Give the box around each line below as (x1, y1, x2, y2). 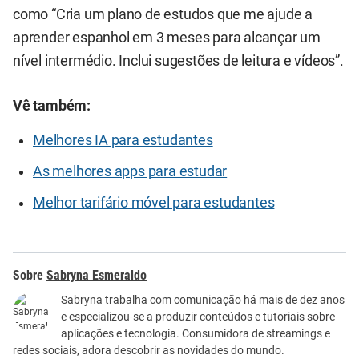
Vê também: (13, 97, 91, 114)
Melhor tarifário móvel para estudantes (33, 194, 275, 211)
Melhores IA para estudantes (33, 131, 213, 148)
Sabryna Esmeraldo (46, 267, 147, 283)
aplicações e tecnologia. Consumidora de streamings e (61, 326, 330, 340)
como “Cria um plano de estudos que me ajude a (13, 6, 313, 23)
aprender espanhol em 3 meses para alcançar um (13, 30, 321, 46)
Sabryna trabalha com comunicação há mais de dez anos (61, 292, 345, 306)
